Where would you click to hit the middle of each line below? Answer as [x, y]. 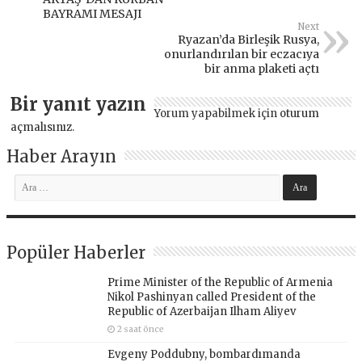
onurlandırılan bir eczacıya [241, 54]
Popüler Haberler [76, 252]
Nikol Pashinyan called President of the [212, 297]
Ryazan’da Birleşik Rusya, [248, 39]
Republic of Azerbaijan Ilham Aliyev [202, 311]
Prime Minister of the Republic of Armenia [221, 282]
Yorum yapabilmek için [217, 113]
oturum [300, 113]
